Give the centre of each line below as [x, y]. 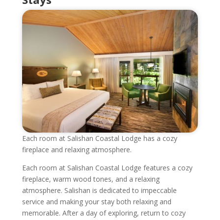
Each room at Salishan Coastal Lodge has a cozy [99, 138]
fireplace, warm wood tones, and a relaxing [91, 179]
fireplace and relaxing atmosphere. [77, 149]
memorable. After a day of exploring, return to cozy [104, 213]
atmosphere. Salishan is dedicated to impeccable [99, 190]
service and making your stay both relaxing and [96, 201]
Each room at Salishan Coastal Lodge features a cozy [107, 167]
